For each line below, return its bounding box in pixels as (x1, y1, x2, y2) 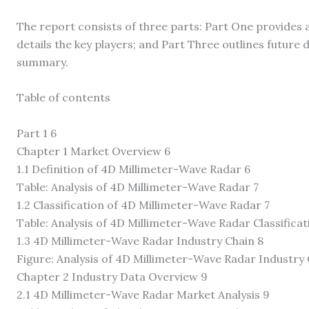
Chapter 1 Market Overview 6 (17, 143, 170, 158)
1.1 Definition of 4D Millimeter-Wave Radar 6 (17, 161, 250, 176)
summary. (17, 54, 68, 69)
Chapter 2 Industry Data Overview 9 (17, 269, 208, 283)
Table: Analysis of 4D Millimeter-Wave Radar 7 (17, 179, 259, 194)
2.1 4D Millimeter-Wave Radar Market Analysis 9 (17, 287, 270, 301)
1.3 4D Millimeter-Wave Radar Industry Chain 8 (17, 233, 263, 248)
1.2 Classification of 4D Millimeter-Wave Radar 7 (17, 197, 270, 212)
